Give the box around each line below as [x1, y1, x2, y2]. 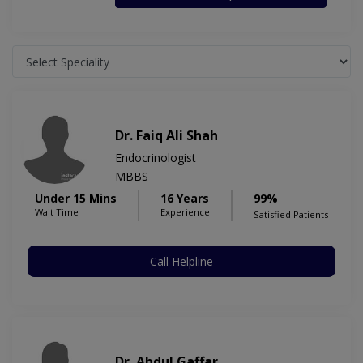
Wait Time [35, 206, 79, 219]
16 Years [160, 190, 209, 207]
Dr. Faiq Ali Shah [115, 126, 218, 145]
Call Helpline [150, 254, 213, 270]
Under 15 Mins [35, 190, 117, 207]
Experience [160, 206, 210, 219]
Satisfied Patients [254, 208, 328, 221]
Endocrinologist [115, 150, 196, 166]
